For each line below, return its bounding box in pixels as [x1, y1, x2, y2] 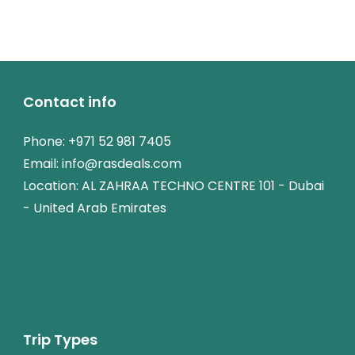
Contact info [23, 92, 116, 112]
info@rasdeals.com [62, 155, 181, 173]
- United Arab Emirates [23, 199, 166, 217]
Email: [23, 155, 62, 173]
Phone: [23, 132, 68, 151]
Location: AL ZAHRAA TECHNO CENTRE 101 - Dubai [23, 177, 324, 195]
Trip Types [23, 330, 97, 349]
